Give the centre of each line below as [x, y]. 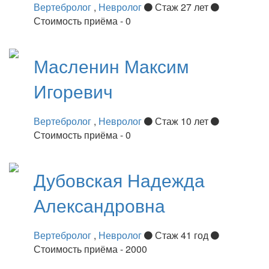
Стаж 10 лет [182, 121]
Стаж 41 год [182, 235]
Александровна [99, 205]
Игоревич [73, 91]
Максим [157, 65]
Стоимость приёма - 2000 [90, 249]
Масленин [79, 65]
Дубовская [80, 180]
